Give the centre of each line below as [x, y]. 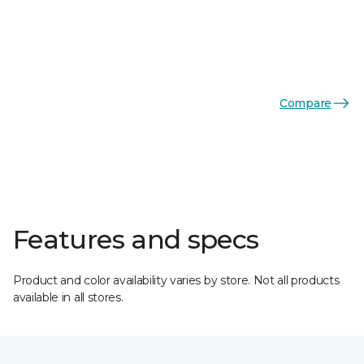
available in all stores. [68, 297]
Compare [305, 103]
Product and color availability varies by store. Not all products [176, 280]
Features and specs [136, 239]
